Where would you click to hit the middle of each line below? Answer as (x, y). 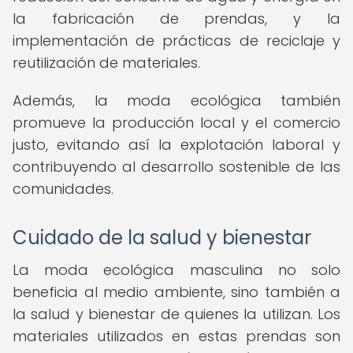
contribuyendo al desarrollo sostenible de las (176, 167)
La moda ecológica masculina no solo (176, 270)
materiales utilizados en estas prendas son (176, 336)
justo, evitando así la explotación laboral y (176, 145)
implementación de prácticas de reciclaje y (176, 41)
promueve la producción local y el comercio (176, 123)
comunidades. (63, 189)
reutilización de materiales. (106, 63)
